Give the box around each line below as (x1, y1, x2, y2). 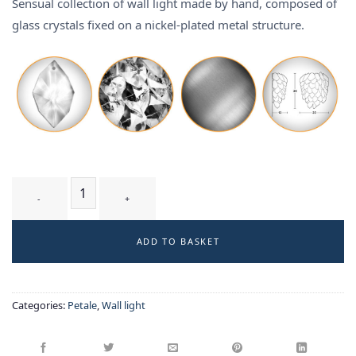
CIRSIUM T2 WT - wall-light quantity (11, 221, 212, 237)
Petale (68, 297, 97, 312)
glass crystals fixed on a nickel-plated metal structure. (12, 17, 304, 33)
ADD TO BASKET (136, 235, 220, 248)
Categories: (12, 297, 68, 312)
